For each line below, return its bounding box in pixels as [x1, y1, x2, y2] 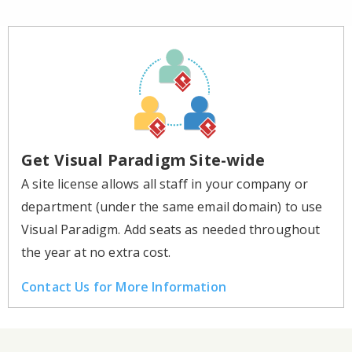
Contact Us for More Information [21, 277, 226, 295]
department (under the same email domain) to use [21, 197, 323, 215]
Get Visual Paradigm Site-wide [21, 148, 266, 170]
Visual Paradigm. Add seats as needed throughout [21, 220, 321, 238]
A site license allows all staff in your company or [21, 174, 309, 192]
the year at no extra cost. [21, 243, 171, 261]
